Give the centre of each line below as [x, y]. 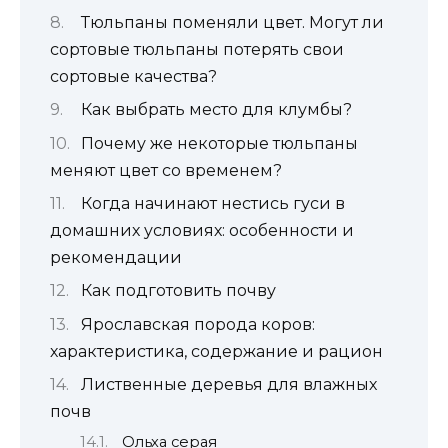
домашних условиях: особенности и [202, 231]
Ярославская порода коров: [197, 324]
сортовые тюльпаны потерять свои [197, 49]
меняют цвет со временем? [166, 170]
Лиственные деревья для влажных [228, 385]
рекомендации [116, 258]
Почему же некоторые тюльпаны [219, 143]
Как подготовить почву [178, 291]
